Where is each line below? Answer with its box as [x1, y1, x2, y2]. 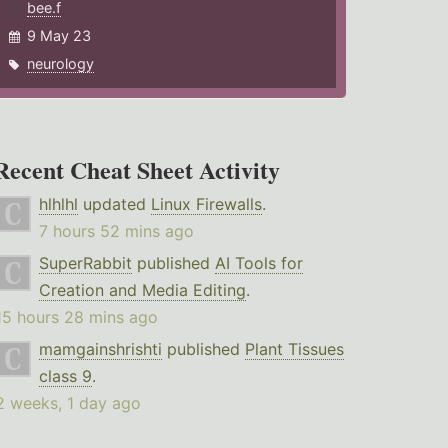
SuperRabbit [38, 253, 132, 274]
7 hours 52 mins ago [38, 221, 194, 242]
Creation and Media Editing [38, 280, 246, 301]
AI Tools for [214, 253, 303, 274]
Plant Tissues [244, 339, 344, 360]
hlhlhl [38, 194, 78, 215]
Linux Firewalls [150, 194, 262, 215]
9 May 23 [27, 27, 92, 45]
